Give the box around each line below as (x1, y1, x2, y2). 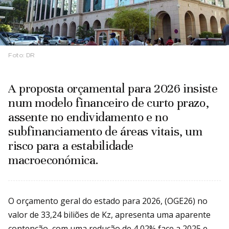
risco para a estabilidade (8, 138, 134, 154)
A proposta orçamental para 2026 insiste (8, 81, 218, 97)
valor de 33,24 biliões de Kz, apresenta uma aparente (8, 209, 211, 221)
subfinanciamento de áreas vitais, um (8, 124, 202, 140)
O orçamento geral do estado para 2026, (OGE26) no (8, 195, 208, 207)
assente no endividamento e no (8, 109, 168, 125)
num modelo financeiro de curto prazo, (8, 95, 209, 111)
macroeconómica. (8, 152, 99, 168)
